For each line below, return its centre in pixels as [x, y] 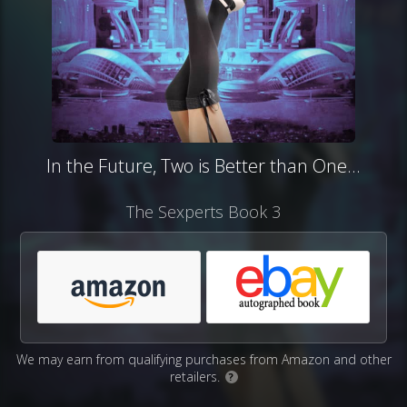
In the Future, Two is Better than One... [203, 166]
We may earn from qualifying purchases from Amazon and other [203, 359]
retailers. [196, 377]
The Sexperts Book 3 [203, 212]
